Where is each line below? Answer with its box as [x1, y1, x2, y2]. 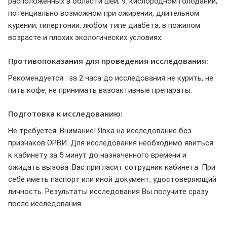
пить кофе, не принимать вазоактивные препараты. [8, 86, 192, 95]
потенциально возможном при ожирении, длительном [8, 9, 199, 18]
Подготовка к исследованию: [8, 108, 123, 119]
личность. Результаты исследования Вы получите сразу [8, 186, 208, 196]
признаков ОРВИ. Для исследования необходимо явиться [8, 138, 213, 147]
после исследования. [8, 199, 83, 208]
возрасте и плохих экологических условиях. [8, 33, 163, 43]
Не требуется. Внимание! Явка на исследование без [8, 126, 192, 135]
